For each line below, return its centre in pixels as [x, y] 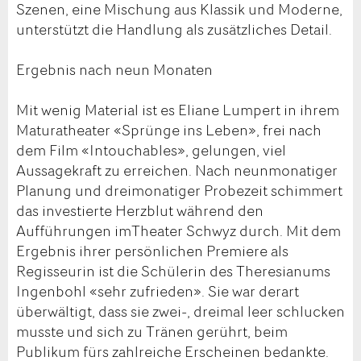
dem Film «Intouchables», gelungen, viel [151, 149]
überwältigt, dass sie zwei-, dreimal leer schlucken [180, 311]
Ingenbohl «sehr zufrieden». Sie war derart [158, 290]
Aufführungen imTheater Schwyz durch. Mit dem [178, 230]
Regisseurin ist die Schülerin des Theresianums [173, 270]
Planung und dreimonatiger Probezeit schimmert [179, 190]
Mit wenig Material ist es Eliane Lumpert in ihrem [178, 109]
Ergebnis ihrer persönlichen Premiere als [152, 250]
